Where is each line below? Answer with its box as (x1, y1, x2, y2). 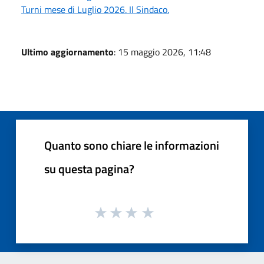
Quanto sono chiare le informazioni (44, 136, 219, 154)
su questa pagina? (44, 159, 134, 178)
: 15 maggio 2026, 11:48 (114, 44, 211, 59)
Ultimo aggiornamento (21, 44, 114, 59)
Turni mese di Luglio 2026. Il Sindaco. (21, 2, 169, 16)
